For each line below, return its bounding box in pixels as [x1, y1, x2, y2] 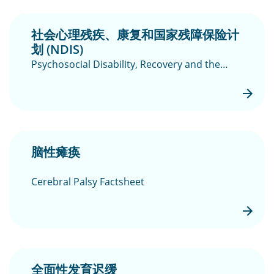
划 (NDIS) [31, 40, 83, 57]
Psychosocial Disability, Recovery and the [31, 57, 220, 71]
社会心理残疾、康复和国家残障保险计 [31, 26, 239, 43]
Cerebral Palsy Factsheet [31, 174, 144, 188]
